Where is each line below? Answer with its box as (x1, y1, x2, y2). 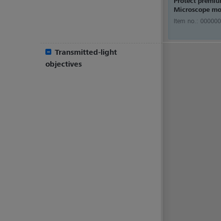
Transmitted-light (52, 47, 117, 57)
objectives (45, 59, 82, 69)
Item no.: (174, 16, 200, 25)
